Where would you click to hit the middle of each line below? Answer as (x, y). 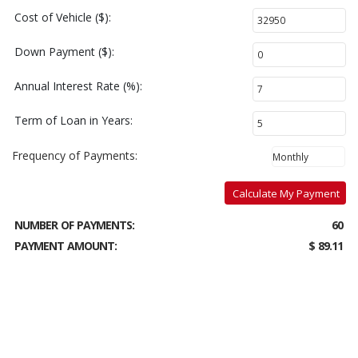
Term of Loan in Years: (74, 120)
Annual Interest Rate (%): (78, 86)
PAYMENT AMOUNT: (66, 246)
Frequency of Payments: (75, 155)
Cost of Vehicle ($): (63, 17)
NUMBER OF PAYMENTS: (74, 225)
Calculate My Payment (286, 193)
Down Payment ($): (64, 52)
